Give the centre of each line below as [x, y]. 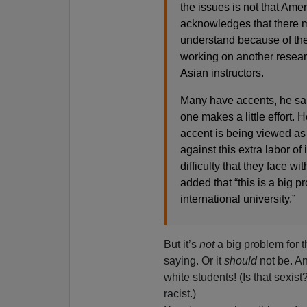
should [240, 260]
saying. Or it [194, 260]
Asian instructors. [222, 73]
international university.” [237, 199]
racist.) [180, 293]
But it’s [181, 244]
